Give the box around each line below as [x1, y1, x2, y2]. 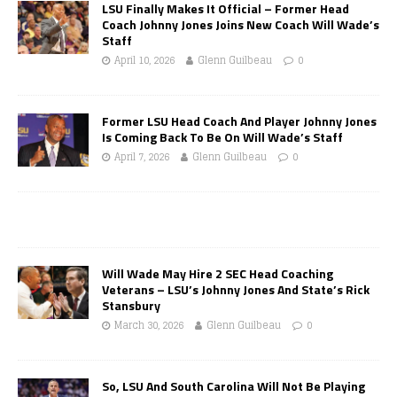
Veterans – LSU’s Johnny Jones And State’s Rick [102, 279, 370, 299]
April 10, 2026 [114, 51, 175, 69]
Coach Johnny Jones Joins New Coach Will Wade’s [102, 14, 379, 34]
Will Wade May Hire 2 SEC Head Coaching [102, 263, 333, 283]
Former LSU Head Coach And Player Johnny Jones [102, 111, 377, 130]
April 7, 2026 [114, 147, 169, 166]
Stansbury [102, 295, 160, 315]
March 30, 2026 [114, 315, 183, 334]
